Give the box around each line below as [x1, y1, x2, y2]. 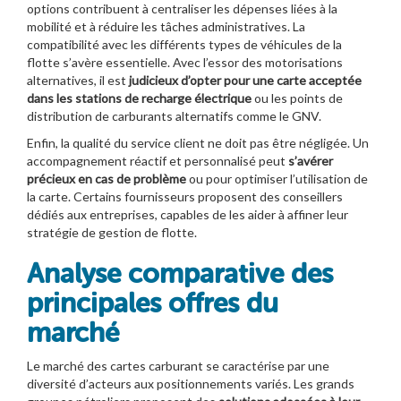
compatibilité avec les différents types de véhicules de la [27, 36, 342, 52]
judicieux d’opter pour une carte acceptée [129, 72, 362, 88]
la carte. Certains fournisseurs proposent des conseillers [27, 188, 343, 204]
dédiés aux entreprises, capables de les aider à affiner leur [27, 206, 348, 222]
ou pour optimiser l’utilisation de [186, 170, 368, 186]
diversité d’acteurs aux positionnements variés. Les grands [27, 375, 354, 391]
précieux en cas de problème [27, 170, 186, 186]
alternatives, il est [27, 72, 129, 88]
